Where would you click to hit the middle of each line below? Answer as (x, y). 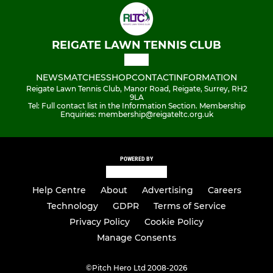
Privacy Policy (100, 222)
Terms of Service (190, 206)
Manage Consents (136, 238)
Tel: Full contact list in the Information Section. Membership (136, 105)
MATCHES (85, 77)
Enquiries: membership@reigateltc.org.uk (136, 114)
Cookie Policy (174, 222)
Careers (224, 190)
